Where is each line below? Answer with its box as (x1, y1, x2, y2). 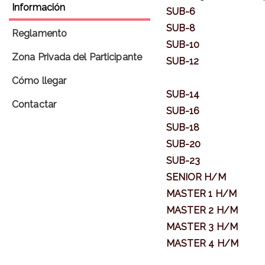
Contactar (12, 98, 56, 110)
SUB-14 (166, 88, 200, 100)
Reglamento (12, 27, 67, 39)
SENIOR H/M (166, 171, 226, 183)
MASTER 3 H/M (166, 221, 238, 232)
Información (12, 1, 66, 13)
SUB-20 (166, 138, 201, 150)
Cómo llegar (12, 75, 67, 86)
